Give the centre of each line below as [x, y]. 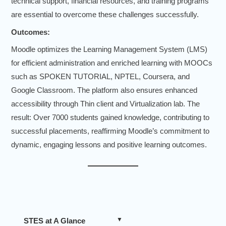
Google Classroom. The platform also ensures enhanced [104, 90]
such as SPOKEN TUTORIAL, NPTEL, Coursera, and [100, 77]
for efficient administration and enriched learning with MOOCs [112, 63]
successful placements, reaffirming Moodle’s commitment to [110, 131]
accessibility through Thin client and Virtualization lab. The [105, 104]
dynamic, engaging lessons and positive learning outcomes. [109, 145]
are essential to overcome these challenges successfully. [105, 15]
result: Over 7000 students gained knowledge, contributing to [110, 118]
